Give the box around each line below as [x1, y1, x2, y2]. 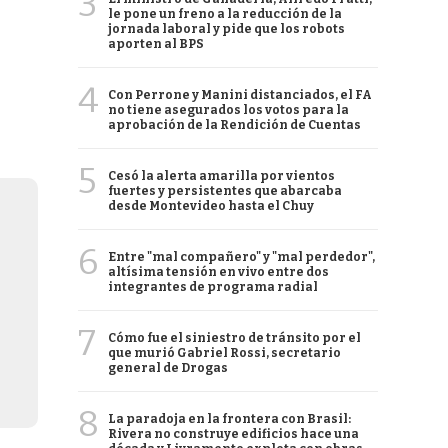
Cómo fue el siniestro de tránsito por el [108, 331, 361, 345]
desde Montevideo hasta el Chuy [108, 199, 314, 213]
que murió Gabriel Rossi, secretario [108, 346, 341, 360]
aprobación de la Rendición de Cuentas [108, 118, 361, 132]
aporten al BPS [108, 37, 204, 51]
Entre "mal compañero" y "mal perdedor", [108, 250, 375, 264]
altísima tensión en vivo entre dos [108, 265, 329, 279]
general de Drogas [108, 361, 228, 375]
